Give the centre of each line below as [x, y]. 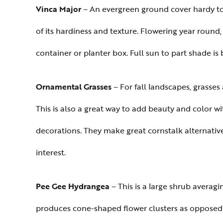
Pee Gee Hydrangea [73, 186]
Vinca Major [58, 9]
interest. [51, 152]
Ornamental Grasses [74, 87]
